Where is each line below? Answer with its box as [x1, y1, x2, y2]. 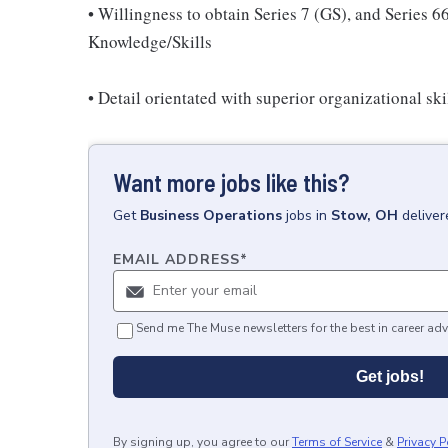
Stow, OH [331, 206, 398, 225]
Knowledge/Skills [88, 30, 212, 53]
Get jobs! [356, 368, 424, 385]
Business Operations [140, 206, 282, 225]
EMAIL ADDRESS [113, 250, 240, 269]
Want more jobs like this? [113, 168, 349, 197]
